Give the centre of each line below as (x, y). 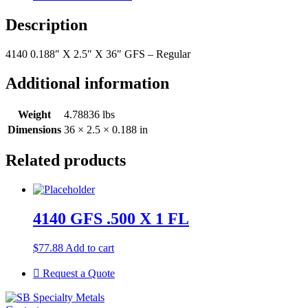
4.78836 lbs (89, 114)
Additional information (87, 83)
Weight (34, 114)
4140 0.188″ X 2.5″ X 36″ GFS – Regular (98, 54)
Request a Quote (77, 274)
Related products (66, 161)
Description (46, 24)
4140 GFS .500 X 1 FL (111, 219)
